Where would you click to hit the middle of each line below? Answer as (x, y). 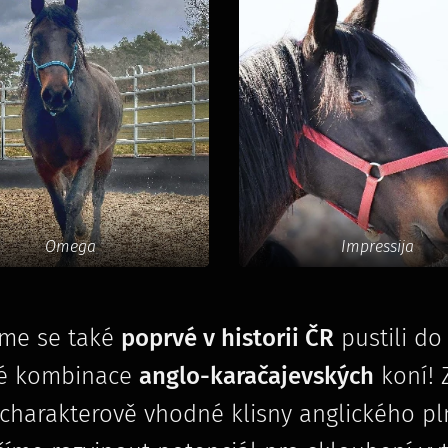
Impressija (378, 246)
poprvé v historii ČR (227, 337)
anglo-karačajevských (256, 375)
